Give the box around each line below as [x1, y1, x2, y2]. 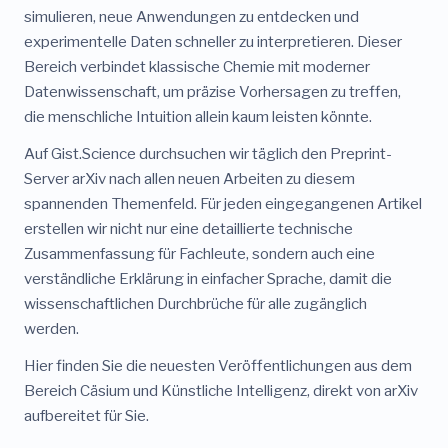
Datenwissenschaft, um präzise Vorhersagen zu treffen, [24, 82, 401, 102]
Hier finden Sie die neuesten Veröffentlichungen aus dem [24, 356, 412, 376]
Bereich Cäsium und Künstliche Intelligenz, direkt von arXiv [24, 381, 418, 401]
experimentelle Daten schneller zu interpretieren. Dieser [24, 32, 402, 52]
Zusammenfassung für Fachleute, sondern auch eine [24, 244, 375, 264]
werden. [24, 319, 79, 339]
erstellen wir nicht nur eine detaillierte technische [24, 219, 353, 239]
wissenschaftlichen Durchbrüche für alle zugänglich [24, 294, 367, 314]
